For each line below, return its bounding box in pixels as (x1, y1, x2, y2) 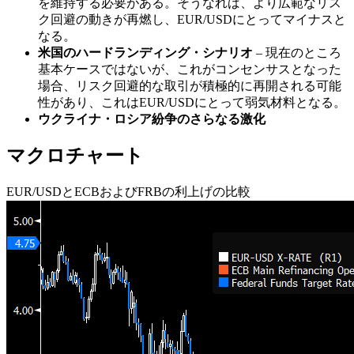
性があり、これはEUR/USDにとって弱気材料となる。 (38, 95, 346, 109)
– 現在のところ (256, 45, 341, 59)
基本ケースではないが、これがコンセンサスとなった (38, 62, 341, 76)
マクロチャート (6, 145, 144, 167)
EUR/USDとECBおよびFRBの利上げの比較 (6, 185, 250, 199)
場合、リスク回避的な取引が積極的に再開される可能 (38, 78, 341, 92)
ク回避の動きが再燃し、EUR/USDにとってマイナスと (38, 12, 346, 26)
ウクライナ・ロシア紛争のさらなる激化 (38, 111, 265, 126)
